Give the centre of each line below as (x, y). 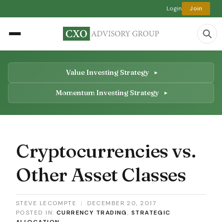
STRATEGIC (151, 212)
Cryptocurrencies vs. (106, 150)
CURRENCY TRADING (92, 212)
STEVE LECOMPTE (46, 203)
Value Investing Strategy (108, 72)
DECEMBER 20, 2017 (122, 203)
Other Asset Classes (101, 174)
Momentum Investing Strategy (108, 92)
